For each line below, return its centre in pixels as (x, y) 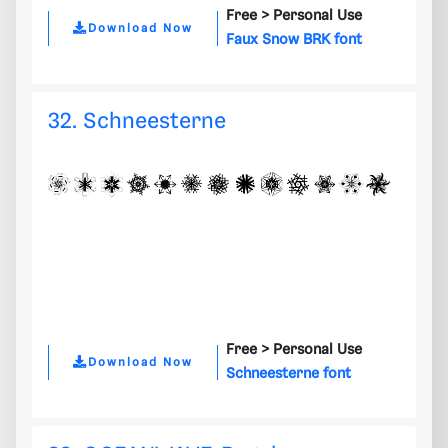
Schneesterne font (288, 374)
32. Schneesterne (137, 122)
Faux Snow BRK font (294, 40)
